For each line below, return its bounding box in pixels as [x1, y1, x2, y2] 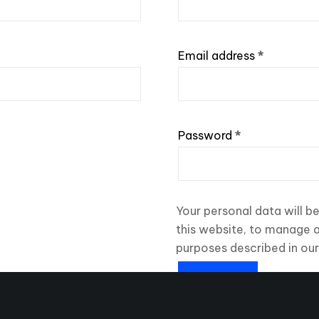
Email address [178, 48, 258, 63]
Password [178, 127, 236, 142]
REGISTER [199, 273, 238, 286]
